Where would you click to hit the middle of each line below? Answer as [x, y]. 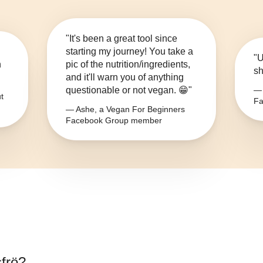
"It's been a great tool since [122, 39]
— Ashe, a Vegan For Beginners [125, 109]
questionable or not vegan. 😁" [129, 90]
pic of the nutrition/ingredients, [128, 65]
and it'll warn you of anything [125, 77]
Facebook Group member [114, 121]
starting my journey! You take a [129, 52]
